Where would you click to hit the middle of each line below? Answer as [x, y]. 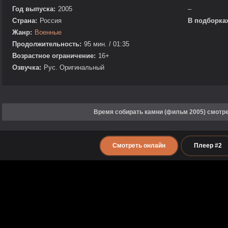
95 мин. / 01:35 [107, 44]
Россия [51, 20]
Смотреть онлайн [139, 145]
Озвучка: [27, 67]
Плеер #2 [208, 145]
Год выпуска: [34, 9]
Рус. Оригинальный [74, 67]
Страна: [25, 20]
